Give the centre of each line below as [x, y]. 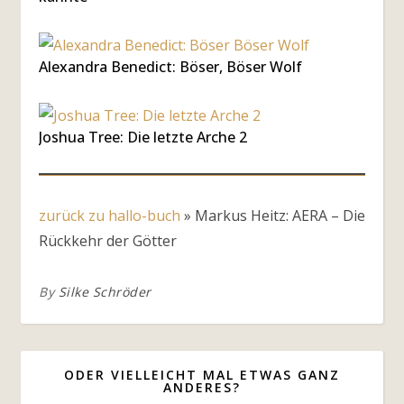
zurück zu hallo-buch [110, 216]
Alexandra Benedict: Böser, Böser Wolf [170, 67]
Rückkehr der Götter [108, 241]
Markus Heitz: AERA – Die [280, 216]
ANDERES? [202, 387]
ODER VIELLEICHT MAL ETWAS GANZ [202, 375]
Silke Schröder [105, 292]
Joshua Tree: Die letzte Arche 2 [143, 137]
